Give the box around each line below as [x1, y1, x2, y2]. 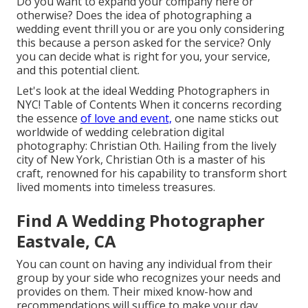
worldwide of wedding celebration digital [16, 124, 224, 140]
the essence [16, 111, 80, 126]
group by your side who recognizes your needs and [16, 270, 280, 286]
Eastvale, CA [16, 230, 116, 253]
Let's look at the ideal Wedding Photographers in [16, 83, 269, 99]
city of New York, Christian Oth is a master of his [16, 152, 265, 168]
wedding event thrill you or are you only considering [16, 21, 285, 37]
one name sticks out [172, 111, 278, 126]
